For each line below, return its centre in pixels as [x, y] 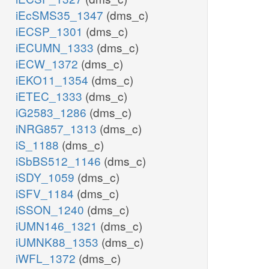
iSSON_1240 [51, 210]
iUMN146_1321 [58, 226]
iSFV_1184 [46, 193]
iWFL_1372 [47, 258]
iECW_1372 [48, 64]
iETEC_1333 [50, 96]
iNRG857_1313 [58, 128]
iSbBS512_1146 [60, 161]
